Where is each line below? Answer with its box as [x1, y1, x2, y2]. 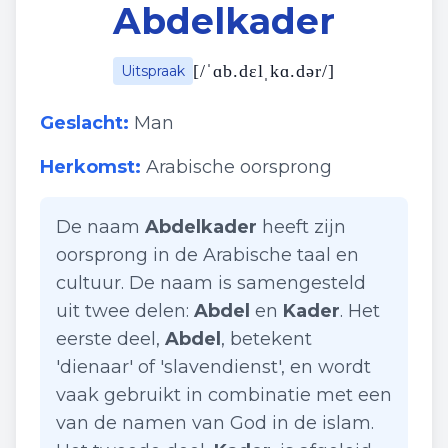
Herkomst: [40, 156, 141, 178]
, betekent [221, 328, 312, 350]
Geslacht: [40, 112, 129, 134]
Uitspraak [121, 62, 186, 80]
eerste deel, [56, 328, 165, 350]
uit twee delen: [56, 300, 194, 322]
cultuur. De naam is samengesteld [56, 272, 366, 294]
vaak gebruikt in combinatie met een [56, 384, 392, 406]
